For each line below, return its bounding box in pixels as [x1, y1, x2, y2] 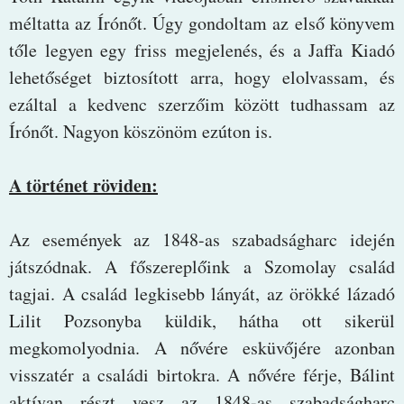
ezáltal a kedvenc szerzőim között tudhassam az [9, 91, 395, 116]
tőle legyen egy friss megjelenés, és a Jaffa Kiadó [9, 37, 395, 62]
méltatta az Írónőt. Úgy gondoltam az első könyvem [9, 10, 395, 35]
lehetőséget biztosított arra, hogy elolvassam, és [9, 64, 395, 89]
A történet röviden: [9, 171, 158, 198]
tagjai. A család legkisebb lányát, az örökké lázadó [9, 280, 395, 306]
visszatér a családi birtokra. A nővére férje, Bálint [9, 362, 395, 387]
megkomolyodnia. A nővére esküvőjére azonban [9, 335, 395, 360]
